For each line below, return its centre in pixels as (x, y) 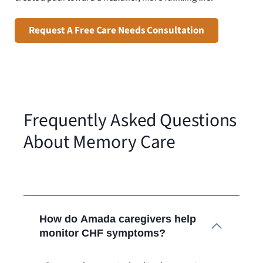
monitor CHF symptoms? (102, 233)
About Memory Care (100, 143)
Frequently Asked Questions (130, 121)
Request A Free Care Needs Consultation (117, 31)
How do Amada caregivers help (118, 219)
